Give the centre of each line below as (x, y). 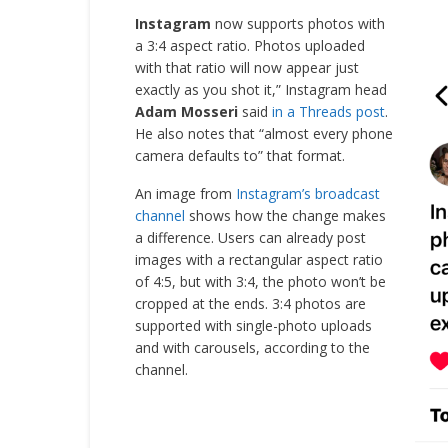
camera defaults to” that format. (239, 155)
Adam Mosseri (186, 111)
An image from (185, 193)
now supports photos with (297, 23)
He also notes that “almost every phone (263, 133)
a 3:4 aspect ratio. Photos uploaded (249, 45)
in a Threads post (328, 111)
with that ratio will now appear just (246, 67)
